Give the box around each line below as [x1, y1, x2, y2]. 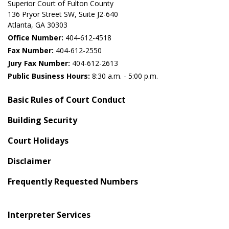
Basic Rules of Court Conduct [8, 94, 126, 105]
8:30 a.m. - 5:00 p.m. [90, 71, 158, 81]
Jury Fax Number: [8, 58, 70, 68]
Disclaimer [8, 155, 51, 167]
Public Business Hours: [8, 71, 90, 81]
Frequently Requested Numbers [8, 176, 138, 187]
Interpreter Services [8, 209, 90, 220]
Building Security [8, 114, 77, 126]
